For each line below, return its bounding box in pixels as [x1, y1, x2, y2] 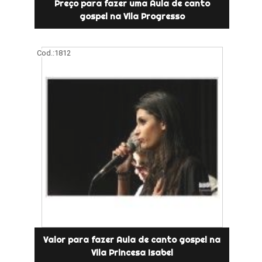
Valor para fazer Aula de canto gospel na [43, 235, 221, 246]
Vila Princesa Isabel [91, 247, 173, 258]
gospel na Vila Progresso [79, 11, 185, 22]
